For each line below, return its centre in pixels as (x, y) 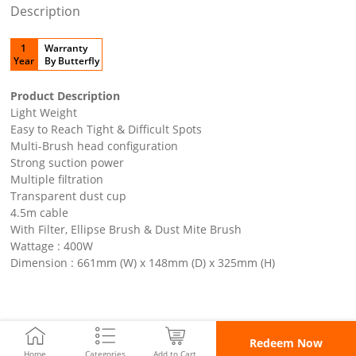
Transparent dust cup (68, 195)
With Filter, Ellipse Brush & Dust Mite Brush (126, 229)
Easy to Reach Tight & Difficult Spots (106, 129)
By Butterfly (72, 60)
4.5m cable (39, 212)
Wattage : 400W (51, 246)
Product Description (65, 95)
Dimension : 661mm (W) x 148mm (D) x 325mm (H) (142, 262)
